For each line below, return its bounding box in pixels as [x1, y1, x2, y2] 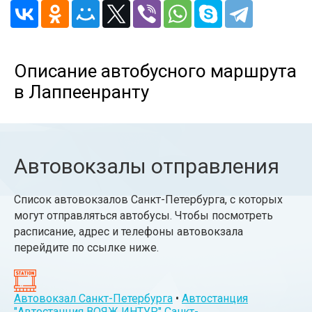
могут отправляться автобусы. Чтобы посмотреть [14, 209, 273, 223]
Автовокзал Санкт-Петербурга [14, 292, 173, 306]
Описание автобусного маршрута [14, 61, 297, 82]
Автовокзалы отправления [14, 154, 279, 179]
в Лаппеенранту [14, 81, 149, 103]
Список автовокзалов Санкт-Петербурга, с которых [14, 193, 283, 207]
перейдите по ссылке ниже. [14, 241, 159, 255]
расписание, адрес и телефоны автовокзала [14, 225, 243, 239]
